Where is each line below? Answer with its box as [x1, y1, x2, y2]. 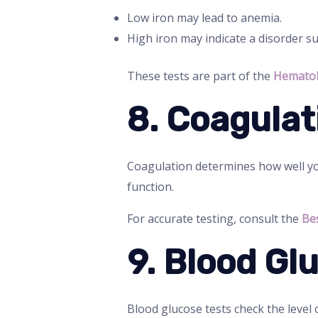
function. [126, 179, 174, 195]
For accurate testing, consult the [126, 211, 302, 227]
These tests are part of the [126, 68, 273, 84]
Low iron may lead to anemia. [126, 10, 282, 26]
